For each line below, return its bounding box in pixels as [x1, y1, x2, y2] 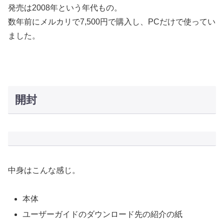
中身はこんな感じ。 [8, 166, 80, 175]
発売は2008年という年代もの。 [8, 3, 122, 12]
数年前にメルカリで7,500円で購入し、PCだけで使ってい [8, 17, 215, 26]
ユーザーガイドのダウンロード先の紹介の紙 [22, 210, 183, 219]
